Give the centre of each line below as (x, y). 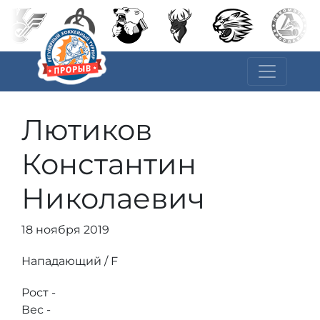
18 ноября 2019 (65, 230)
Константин (109, 164)
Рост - (39, 292)
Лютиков (87, 130)
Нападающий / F (70, 261)
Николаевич (113, 198)
